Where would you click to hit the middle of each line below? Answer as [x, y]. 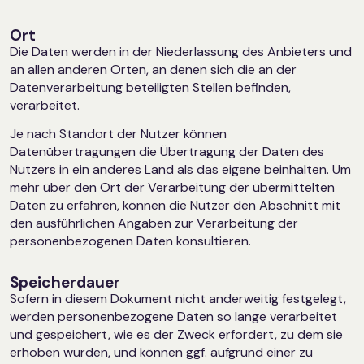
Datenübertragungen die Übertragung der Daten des [167, 151]
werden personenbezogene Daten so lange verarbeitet [173, 316]
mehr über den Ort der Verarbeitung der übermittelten [172, 187]
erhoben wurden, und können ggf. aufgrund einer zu [161, 352]
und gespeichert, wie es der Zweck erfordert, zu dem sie [176, 334]
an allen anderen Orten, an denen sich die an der [153, 69]
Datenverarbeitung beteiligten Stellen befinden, [150, 87]
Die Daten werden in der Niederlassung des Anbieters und [181, 51]
